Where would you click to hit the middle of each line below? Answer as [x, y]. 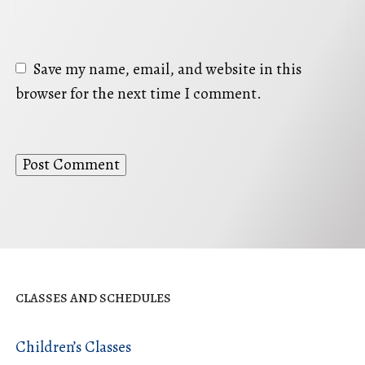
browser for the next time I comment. [139, 94]
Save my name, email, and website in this [167, 70]
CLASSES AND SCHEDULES [93, 299]
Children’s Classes [73, 347]
